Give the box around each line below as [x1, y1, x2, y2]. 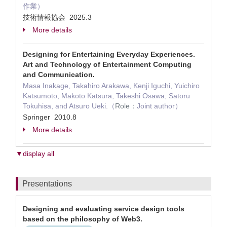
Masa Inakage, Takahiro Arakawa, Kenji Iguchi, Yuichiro [23, 82, 200, 90]
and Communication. [23, 70, 95, 79]
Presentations [22, 179, 72, 188]
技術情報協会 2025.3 [23, 13, 94, 21]
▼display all [16, 149, 54, 158]
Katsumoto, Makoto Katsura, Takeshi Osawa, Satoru [23, 92, 190, 100]
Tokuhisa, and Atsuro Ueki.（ [23, 102, 115, 110]
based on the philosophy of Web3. [23, 215, 142, 223]
